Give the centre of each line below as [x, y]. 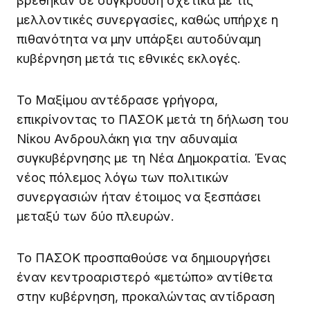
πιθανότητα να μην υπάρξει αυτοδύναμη [139, 39]
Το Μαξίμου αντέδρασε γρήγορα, [117, 100]
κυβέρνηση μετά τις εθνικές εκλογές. [129, 58]
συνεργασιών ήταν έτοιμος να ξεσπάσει [139, 197]
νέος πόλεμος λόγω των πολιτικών [123, 177]
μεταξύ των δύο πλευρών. [95, 216]
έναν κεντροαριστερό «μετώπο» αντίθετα [145, 277]
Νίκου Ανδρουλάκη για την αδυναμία [127, 138]
